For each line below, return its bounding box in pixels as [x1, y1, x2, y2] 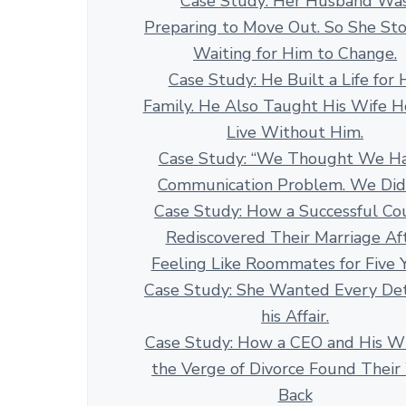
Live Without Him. [227, 121, 364, 144]
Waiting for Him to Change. [193, 43, 398, 65]
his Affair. [261, 305, 330, 328]
